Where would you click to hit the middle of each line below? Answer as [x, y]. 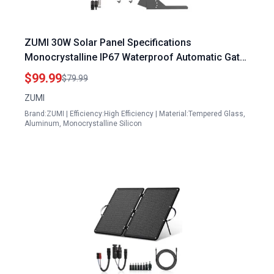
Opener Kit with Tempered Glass [96, 72]
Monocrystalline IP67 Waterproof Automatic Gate [135, 57]
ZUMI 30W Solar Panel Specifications [108, 43]
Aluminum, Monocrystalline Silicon [83, 124]
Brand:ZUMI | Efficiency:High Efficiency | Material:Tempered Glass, [135, 114]
